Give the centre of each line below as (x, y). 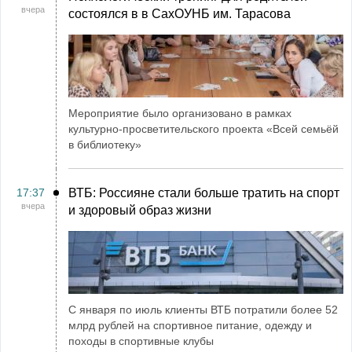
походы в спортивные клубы (141, 341)
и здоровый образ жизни (140, 210)
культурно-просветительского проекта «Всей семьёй (203, 128)
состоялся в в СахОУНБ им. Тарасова (180, 13)
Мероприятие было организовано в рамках (180, 113)
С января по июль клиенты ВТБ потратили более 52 (203, 309)
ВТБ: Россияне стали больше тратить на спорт (204, 192)
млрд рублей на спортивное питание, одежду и (190, 325)
